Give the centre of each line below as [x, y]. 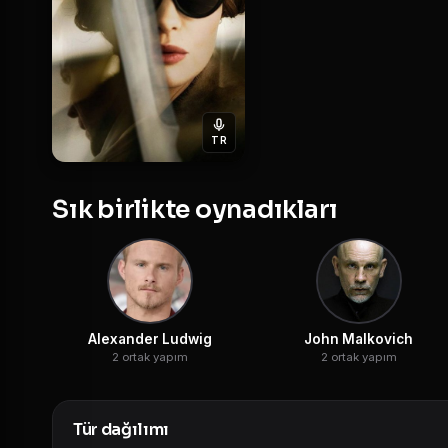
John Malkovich [358, 338]
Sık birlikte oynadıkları [195, 209]
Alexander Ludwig [149, 338]
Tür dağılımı [121, 429]
